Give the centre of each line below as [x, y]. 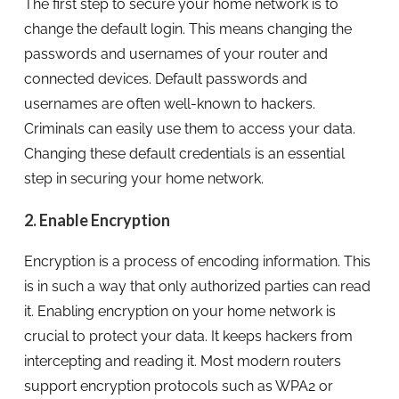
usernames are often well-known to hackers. [169, 103]
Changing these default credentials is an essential [184, 153]
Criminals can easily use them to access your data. [189, 128]
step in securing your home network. [143, 178]
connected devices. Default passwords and [165, 78]
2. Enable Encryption [97, 220]
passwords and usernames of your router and [175, 53]
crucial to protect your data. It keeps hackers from [188, 336]
